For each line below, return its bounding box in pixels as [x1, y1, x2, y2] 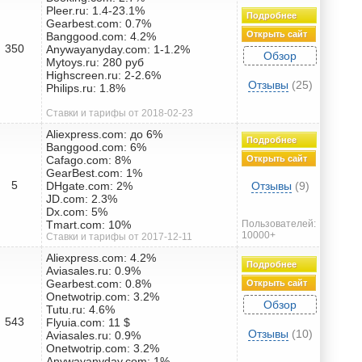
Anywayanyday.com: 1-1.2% [46, 42, 190, 56]
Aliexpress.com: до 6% [46, 127, 162, 141]
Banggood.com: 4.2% [46, 29, 156, 43]
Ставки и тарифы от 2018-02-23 [46, 107, 193, 119]
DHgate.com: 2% [46, 179, 133, 192]
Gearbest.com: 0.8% [46, 276, 151, 290]
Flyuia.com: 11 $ [46, 315, 130, 329]
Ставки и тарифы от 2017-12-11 [46, 230, 192, 242]
